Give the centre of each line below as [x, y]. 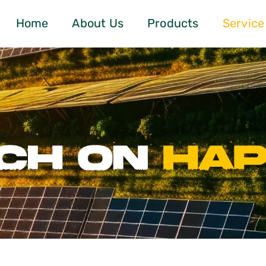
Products [173, 24]
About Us [98, 24]
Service [243, 24]
